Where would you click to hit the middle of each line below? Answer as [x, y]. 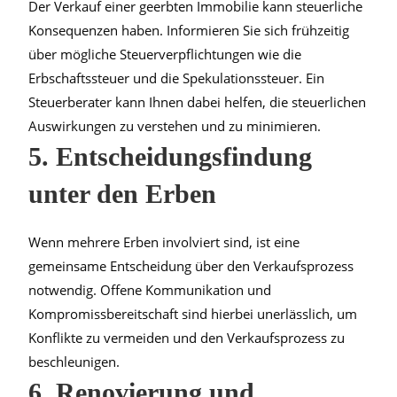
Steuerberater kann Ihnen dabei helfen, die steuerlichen [198, 101]
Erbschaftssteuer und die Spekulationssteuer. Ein [177, 78]
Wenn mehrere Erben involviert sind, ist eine [164, 241]
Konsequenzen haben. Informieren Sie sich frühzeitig [189, 30]
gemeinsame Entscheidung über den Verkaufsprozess [191, 265]
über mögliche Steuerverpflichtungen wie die [165, 54]
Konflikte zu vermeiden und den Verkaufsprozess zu [187, 337]
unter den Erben [123, 193]
